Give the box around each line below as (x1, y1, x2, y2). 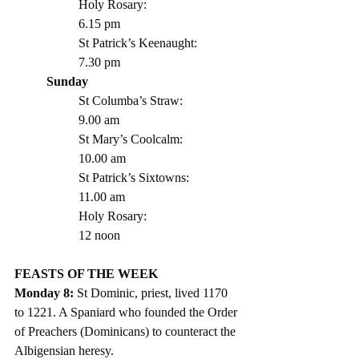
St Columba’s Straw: (79, 94, 183, 108)
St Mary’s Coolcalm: (79, 132, 183, 147)
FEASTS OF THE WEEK (14, 267, 161, 281)
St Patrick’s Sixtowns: (79, 171, 189, 185)
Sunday (46, 75, 88, 89)
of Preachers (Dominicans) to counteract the (14, 325, 239, 339)
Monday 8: (14, 286, 77, 301)
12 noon (79, 228, 120, 243)
